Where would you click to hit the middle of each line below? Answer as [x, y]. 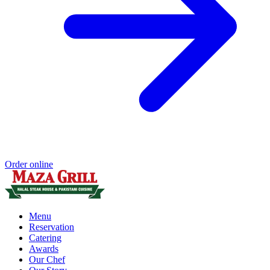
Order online [29, 164]
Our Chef [47, 259]
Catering [45, 237]
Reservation [52, 227]
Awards [44, 248]
